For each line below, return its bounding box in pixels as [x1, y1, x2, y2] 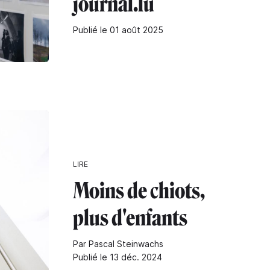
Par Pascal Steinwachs [73, 239, 163, 250]
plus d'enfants [73, 205, 187, 231]
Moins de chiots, [73, 178, 205, 204]
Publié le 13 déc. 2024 [73, 252, 162, 263]
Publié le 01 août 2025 [73, 24, 163, 35]
